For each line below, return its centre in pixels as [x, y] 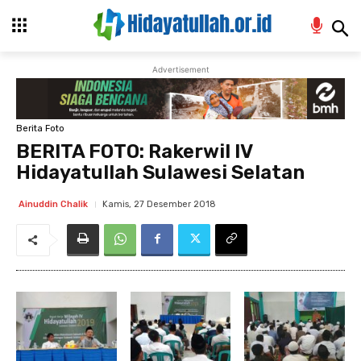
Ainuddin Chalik [53, 205]
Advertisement [180, 70]
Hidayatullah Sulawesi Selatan [160, 172]
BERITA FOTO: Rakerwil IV [134, 151]
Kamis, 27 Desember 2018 [159, 204]
